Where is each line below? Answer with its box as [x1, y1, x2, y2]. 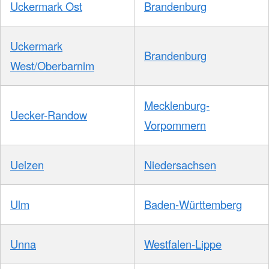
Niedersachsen [144, 156, 216, 172]
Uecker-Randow [10, 106, 87, 122]
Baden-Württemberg [144, 196, 242, 212]
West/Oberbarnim [10, 57, 94, 73]
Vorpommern [144, 116, 206, 133]
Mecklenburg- [144, 97, 210, 113]
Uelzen [10, 156, 44, 172]
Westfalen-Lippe [144, 235, 222, 252]
